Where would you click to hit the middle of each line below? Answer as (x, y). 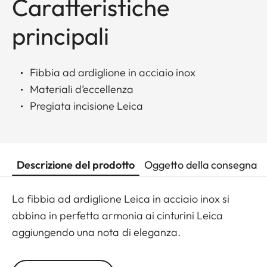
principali (60, 35)
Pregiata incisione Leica (86, 105)
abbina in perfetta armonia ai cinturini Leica (118, 215)
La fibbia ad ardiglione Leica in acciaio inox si (121, 198)
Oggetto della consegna (201, 164)
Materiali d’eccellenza (82, 89)
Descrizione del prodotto (76, 164)
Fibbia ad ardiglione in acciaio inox (113, 72)
